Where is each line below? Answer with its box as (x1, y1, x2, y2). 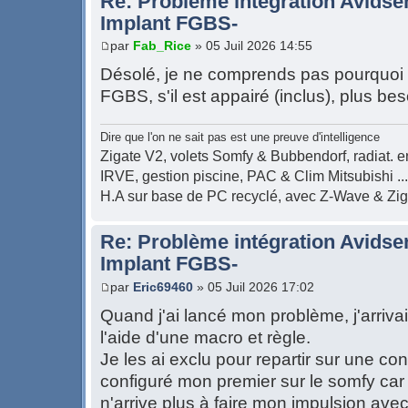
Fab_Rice (133, 38, 191, 54)
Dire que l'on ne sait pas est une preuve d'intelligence (100, 130, 380, 145)
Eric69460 (133, 279, 193, 294)
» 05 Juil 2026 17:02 (193, 279, 314, 294)
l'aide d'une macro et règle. (100, 327, 311, 347)
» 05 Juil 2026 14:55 (191, 38, 312, 54)
